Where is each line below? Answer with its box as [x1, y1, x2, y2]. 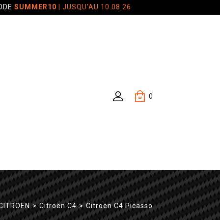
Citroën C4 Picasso [86, 202, 153, 210]
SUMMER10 [14, 2, 56, 11]
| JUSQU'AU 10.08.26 [56, 2, 131, 11]
